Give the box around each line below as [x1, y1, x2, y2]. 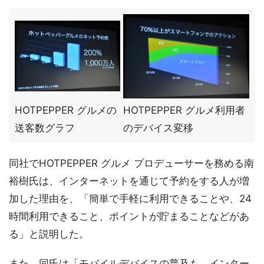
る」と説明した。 [9, 228, 89, 240]
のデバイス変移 [123, 122, 193, 134]
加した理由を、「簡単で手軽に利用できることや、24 [9, 193, 252, 204]
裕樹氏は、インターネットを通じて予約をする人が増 [9, 175, 249, 187]
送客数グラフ [15, 122, 75, 134]
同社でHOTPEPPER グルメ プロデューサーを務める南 [9, 157, 254, 169]
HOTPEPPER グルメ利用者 [123, 104, 245, 116]
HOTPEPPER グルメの [15, 104, 117, 116]
